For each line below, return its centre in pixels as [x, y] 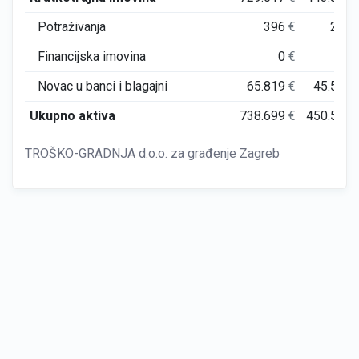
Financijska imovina [92, 56]
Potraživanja [72, 27]
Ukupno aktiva [72, 116]
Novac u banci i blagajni [103, 86]
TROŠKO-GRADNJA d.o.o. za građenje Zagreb [152, 153]
